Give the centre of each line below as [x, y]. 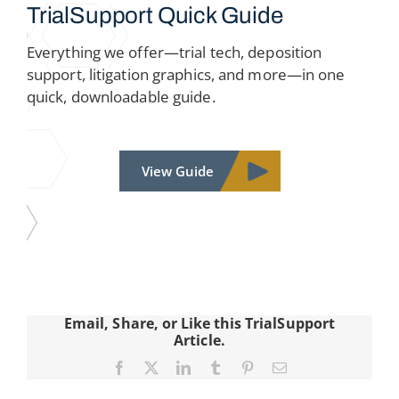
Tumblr [243, 366]
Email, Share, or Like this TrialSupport [199, 323]
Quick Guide [218, 15]
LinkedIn [216, 366]
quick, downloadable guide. [121, 96]
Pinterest [279, 366]
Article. [199, 340]
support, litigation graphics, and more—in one [186, 74]
